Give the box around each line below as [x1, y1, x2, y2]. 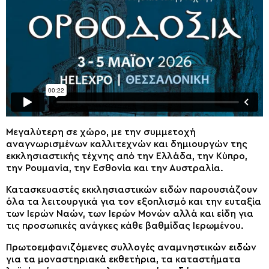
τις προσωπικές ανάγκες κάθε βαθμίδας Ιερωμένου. [6, 221, 244, 231]
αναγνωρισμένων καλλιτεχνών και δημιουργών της [6, 139, 247, 149]
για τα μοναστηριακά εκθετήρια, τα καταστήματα [6, 255, 241, 264]
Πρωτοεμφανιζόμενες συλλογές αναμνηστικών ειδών [6, 243, 256, 252]
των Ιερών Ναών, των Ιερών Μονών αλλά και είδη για [6, 209, 253, 219]
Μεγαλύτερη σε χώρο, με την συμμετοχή [6, 127, 196, 137]
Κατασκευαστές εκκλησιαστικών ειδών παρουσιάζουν [6, 185, 258, 195]
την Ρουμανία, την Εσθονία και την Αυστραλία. [6, 163, 223, 173]
